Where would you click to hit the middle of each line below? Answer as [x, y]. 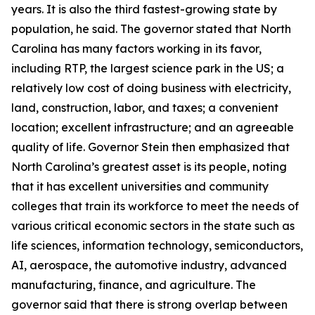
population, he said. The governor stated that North [151, 29]
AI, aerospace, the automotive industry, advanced [149, 265]
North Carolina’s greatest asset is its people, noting [149, 167]
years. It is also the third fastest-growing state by [144, 9]
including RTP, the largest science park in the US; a [148, 68]
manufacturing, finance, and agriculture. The [134, 285]
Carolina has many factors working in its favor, [136, 49]
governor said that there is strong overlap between [149, 304]
